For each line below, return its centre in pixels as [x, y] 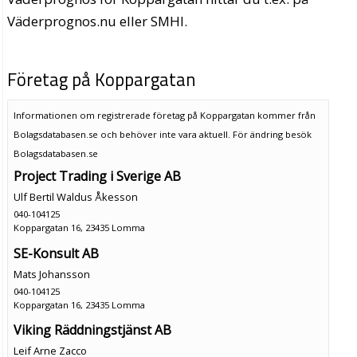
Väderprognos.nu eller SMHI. [98, 22]
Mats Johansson [51, 274]
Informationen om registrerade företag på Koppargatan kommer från [164, 115]
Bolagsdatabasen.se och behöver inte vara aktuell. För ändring [149, 134]
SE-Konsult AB [56, 253]
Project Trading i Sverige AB [97, 176]
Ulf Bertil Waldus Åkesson [75, 196]
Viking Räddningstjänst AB [92, 330]
